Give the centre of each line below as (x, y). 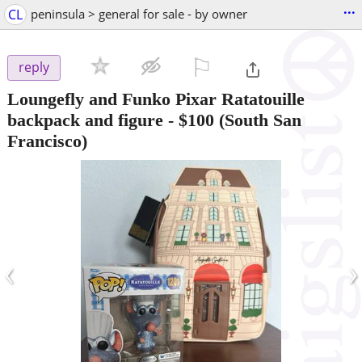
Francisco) (47, 141)
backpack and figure (85, 120)
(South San (258, 120)
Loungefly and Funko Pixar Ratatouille (156, 99)
